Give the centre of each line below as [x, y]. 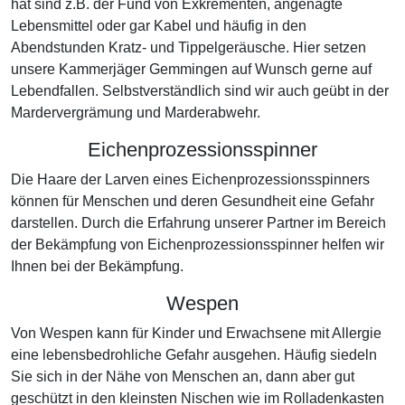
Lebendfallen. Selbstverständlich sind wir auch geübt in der [200, 91]
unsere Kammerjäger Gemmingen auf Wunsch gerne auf [191, 69]
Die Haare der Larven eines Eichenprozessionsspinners [190, 179]
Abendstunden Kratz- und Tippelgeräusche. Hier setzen [188, 47]
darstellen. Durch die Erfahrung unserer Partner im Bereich [198, 223]
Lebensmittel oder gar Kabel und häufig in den [159, 26]
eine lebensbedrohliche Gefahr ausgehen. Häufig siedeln [194, 355]
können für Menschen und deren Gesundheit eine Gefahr [193, 201]
